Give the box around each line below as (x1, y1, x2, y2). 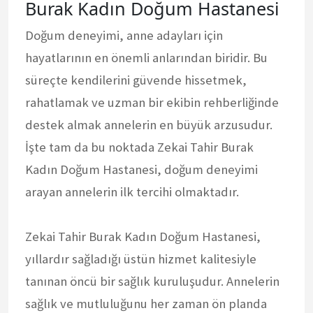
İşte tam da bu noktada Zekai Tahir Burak (25, 138, 254, 155)
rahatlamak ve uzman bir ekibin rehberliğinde (25, 94, 279, 110)
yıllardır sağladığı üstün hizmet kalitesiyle (25, 250, 256, 267)
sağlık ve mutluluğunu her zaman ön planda (25, 295, 267, 312)
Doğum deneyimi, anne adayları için (25, 27, 223, 43)
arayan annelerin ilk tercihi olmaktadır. (25, 183, 239, 200)
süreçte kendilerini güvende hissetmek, (25, 71, 247, 88)
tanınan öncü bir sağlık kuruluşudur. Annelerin (25, 272, 279, 289)
